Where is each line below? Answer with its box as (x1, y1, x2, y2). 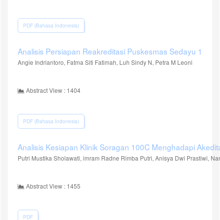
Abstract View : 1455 (25, 181, 81, 190)
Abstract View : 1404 (25, 85, 81, 94)
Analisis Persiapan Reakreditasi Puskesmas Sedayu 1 (18, 45, 202, 56)
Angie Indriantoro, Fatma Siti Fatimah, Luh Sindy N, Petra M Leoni (18, 57, 192, 66)
